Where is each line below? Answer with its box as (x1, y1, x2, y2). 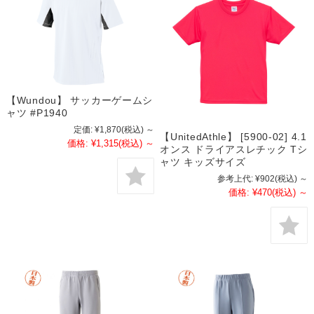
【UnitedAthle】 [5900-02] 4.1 (160, 131, 307, 143)
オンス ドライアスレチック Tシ (160, 144, 308, 156)
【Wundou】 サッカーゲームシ (6, 94, 153, 106)
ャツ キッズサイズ (160, 156, 246, 168)
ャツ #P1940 (6, 107, 68, 118)
